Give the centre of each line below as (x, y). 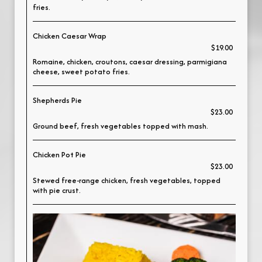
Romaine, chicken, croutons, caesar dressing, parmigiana (130, 62)
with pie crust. (57, 190)
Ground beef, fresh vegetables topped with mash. (120, 126)
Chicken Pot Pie (59, 155)
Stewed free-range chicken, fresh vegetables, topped (127, 180)
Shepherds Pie (57, 100)
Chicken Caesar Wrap (70, 36)
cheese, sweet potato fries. (81, 72)
